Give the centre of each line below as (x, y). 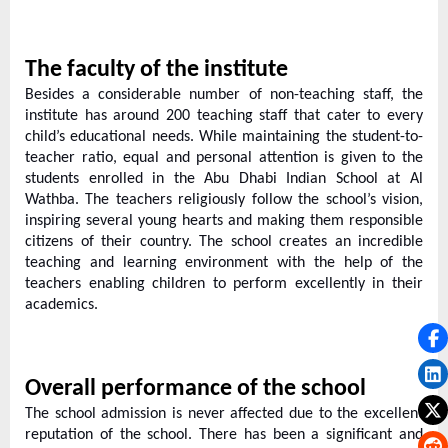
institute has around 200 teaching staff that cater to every (224, 116)
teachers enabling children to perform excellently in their (224, 284)
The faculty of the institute (156, 70)
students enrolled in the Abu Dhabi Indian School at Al (224, 179)
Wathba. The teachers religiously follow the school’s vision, (224, 200)
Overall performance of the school (195, 389)
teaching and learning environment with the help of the (224, 263)
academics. (63, 305)
